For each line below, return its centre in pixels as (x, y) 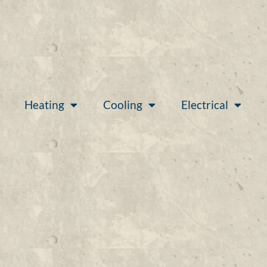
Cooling (122, 104)
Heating (45, 104)
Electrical (204, 104)
